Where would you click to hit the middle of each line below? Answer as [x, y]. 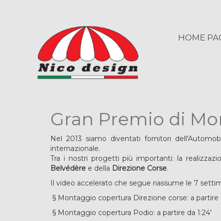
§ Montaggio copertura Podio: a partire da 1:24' [131, 213]
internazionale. [75, 148]
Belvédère [69, 168]
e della [100, 168]
